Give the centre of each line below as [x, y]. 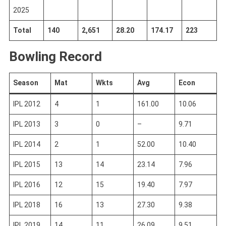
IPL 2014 [26, 145]
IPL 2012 [26, 104]
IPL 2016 [26, 185]
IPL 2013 [26, 124]
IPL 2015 [26, 165]
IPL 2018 [26, 205]
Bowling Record [55, 57]
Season [25, 83]
